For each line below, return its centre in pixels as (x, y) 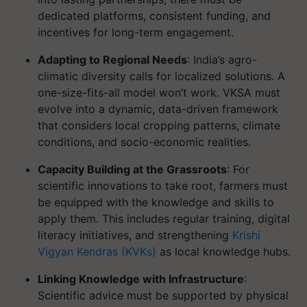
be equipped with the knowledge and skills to (156, 202)
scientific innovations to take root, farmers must (163, 186)
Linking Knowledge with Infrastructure (141, 279)
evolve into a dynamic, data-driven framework (158, 109)
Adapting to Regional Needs (112, 60)
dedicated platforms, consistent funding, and (154, 16)
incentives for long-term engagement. (136, 32)
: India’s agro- (222, 60)
